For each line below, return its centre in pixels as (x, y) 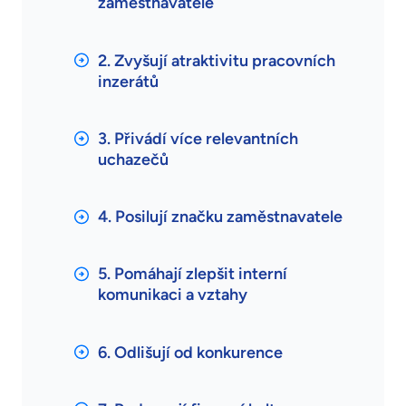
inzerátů (128, 81)
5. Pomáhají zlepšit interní (193, 274)
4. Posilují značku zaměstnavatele (220, 217)
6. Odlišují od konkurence (190, 352)
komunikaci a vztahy (173, 295)
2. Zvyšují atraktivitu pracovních (217, 60)
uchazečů (133, 159)
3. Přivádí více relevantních (198, 138)
